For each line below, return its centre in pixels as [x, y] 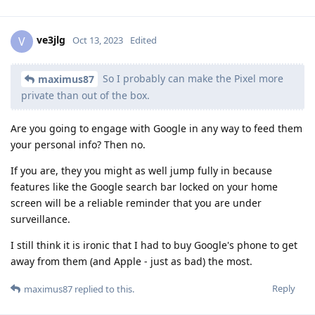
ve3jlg [51, 40]
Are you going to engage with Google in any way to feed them [156, 129]
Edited [143, 40]
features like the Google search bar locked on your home [144, 187]
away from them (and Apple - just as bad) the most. [131, 262]
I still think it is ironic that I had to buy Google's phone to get [154, 245]
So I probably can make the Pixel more [192, 78]
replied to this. [103, 289]
